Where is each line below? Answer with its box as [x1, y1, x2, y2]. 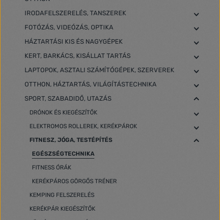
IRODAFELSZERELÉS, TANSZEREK [25, 9, 126, 17]
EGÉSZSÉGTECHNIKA [32, 150, 94, 157]
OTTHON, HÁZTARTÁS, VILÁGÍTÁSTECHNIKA [25, 81, 157, 88]
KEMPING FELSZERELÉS [29, 192, 94, 198]
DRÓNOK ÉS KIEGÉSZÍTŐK [29, 109, 97, 116]
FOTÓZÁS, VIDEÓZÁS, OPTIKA [25, 24, 113, 31]
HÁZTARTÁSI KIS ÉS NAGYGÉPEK [25, 38, 123, 45]
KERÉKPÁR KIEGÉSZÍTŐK [29, 205, 95, 212]
